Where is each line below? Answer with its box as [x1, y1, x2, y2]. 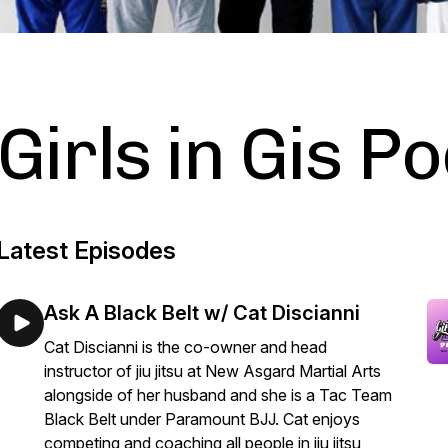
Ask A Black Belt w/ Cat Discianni [44, 301, 360, 325]
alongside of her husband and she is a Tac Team [44, 385, 392, 405]
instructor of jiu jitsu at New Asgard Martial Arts [44, 361, 381, 381]
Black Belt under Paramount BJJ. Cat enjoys [44, 409, 360, 429]
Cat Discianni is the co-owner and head [44, 337, 327, 357]
